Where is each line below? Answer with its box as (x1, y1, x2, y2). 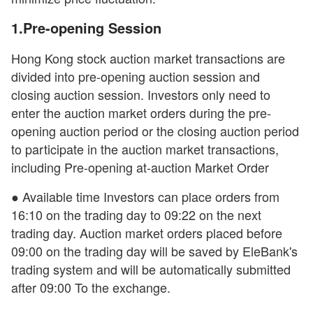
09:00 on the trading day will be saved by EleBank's (11, 242, 298, 260)
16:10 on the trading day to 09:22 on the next (11, 205, 261, 224)
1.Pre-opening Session (11, 17, 161, 38)
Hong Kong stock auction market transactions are (11, 49, 285, 67)
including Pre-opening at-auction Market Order (11, 158, 269, 176)
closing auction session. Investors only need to (11, 85, 270, 103)
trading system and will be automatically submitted (11, 260, 291, 278)
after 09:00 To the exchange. (11, 278, 170, 296)
